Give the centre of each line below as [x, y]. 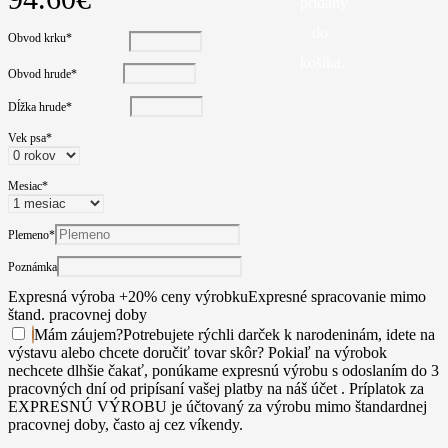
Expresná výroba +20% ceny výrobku [128, 297]
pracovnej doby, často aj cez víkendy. [125, 425]
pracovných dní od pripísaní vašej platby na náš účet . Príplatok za [216, 389]
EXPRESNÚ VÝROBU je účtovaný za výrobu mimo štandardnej [217, 407]
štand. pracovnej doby [77, 315]
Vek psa [27, 137]
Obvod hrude [39, 74]
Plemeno [28, 235]
